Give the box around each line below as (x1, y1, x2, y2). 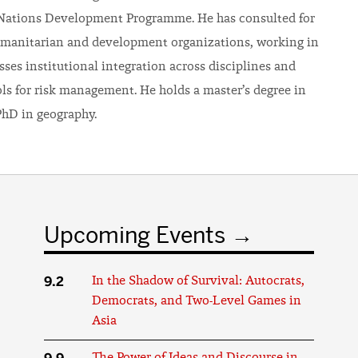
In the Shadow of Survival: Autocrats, (92, 275, 305, 288)
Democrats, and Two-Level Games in (92, 295, 302, 308)
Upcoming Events (44, 221, 226, 249)
